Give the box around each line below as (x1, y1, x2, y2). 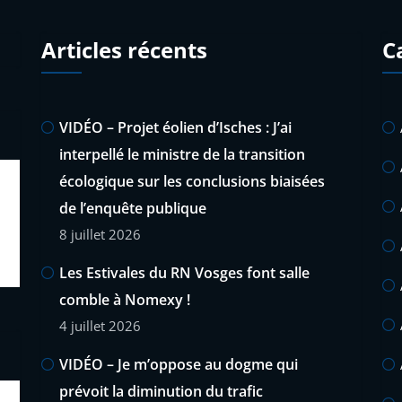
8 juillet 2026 (59, 224, 141, 243)
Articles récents (41, 34, 207, 65)
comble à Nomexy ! (59, 289, 190, 310)
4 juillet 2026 (59, 316, 141, 335)
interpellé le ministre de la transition (59, 144, 305, 164)
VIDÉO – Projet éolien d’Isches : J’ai (59, 117, 292, 137)
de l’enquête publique (59, 197, 206, 218)
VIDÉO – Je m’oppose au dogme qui (59, 354, 298, 374)
